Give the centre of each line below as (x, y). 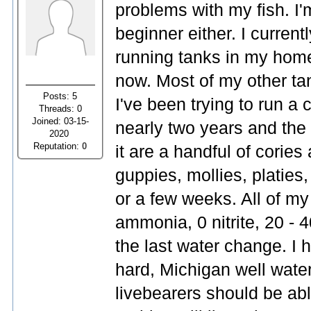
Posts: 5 (60, 96)
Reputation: (58, 146)
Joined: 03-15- (60, 121)
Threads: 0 (60, 108)
